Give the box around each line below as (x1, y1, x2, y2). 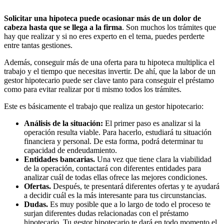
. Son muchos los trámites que (122, 23, 216, 31)
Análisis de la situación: (24, 119, 105, 127)
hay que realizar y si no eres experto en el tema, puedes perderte (4, 32, 204, 40)
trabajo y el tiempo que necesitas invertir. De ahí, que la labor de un (4, 67, 215, 75)
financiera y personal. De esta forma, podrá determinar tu (24, 137, 203, 145)
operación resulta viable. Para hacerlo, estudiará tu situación (24, 128, 211, 136)
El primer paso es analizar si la (105, 119, 200, 127)
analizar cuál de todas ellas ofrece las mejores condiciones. (24, 173, 207, 181)
